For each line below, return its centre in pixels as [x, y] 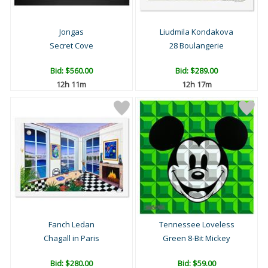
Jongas [71, 32]
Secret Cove [71, 46]
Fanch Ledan [71, 225]
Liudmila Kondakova [197, 32]
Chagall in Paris [71, 238]
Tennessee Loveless [197, 225]
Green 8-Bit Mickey [197, 238]
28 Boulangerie [197, 46]
